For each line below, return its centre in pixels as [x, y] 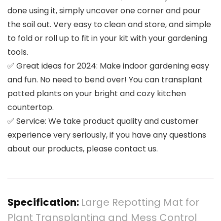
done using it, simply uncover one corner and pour [104, 11]
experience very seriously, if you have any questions [107, 135]
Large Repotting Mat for [140, 203]
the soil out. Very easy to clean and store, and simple [109, 25]
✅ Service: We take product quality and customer [103, 121]
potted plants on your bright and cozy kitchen [97, 94]
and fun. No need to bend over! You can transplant [105, 80]
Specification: [44, 203]
